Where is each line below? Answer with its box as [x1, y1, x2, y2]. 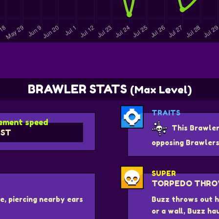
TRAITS [152, 108, 180, 117]
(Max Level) [130, 83, 192, 96]
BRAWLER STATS [27, 82, 130, 96]
